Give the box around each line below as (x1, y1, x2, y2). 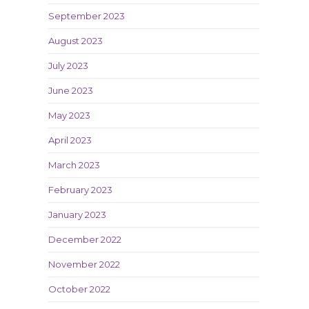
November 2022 (48, 259, 120, 270)
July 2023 (48, 60, 88, 71)
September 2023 (48, 10, 125, 21)
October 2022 (48, 283, 110, 295)
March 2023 (48, 159, 100, 170)
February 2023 (48, 184, 112, 195)
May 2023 (48, 110, 90, 121)
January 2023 (48, 209, 106, 220)
